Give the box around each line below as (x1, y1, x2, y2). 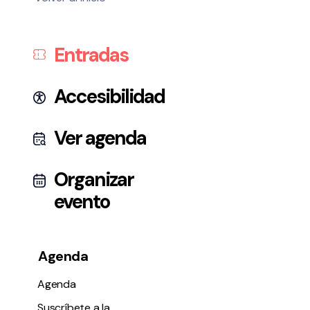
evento (54, 189, 109, 215)
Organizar (54, 167, 134, 193)
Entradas (54, 42, 128, 69)
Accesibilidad (54, 84, 165, 110)
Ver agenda (54, 125, 146, 152)
